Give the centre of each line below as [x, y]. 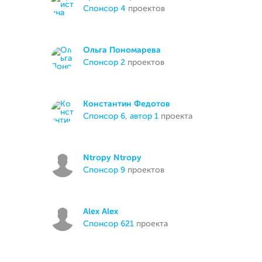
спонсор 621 [111, 224]
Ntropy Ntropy [112, 158]
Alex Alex [101, 212]
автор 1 [144, 116]
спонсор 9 [107, 170]
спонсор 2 [107, 63]
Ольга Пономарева [122, 50]
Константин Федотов [127, 104]
